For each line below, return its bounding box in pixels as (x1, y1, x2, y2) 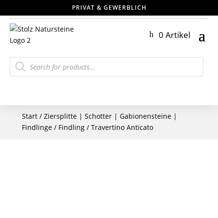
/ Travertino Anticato (84, 123, 153, 132)
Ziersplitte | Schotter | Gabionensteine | (43, 111, 177, 121)
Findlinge (21, 123, 52, 132)
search (9, 62, 31, 71)
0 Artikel (159, 29, 190, 40)
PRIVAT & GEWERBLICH (72, 3, 146, 12)
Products (9, 55, 38, 64)
